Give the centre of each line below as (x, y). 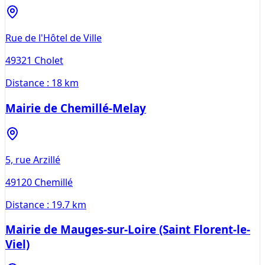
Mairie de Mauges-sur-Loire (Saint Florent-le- (128, 230)
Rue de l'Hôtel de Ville (54, 38)
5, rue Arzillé (33, 159)
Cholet (49, 61)
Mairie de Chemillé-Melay (76, 108)
